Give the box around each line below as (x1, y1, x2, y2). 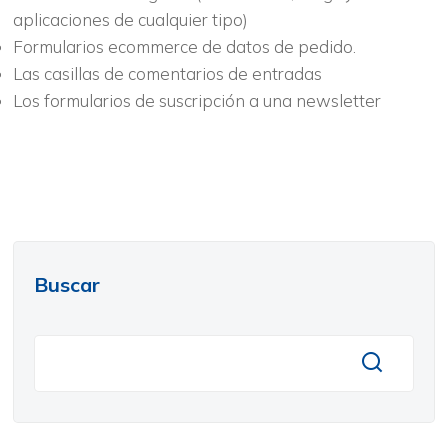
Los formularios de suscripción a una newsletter (12, 90, 381, 111)
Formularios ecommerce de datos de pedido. (12, 36, 356, 57)
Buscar (33, 271, 100, 297)
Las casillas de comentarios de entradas (12, 63, 322, 84)
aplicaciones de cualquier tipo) (12, 9, 248, 30)
